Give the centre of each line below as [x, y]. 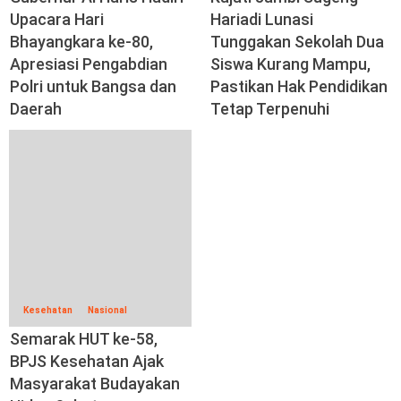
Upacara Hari [57, 19]
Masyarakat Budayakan [95, 383]
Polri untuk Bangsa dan [93, 86]
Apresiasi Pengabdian [89, 64]
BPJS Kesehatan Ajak [87, 361]
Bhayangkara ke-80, [81, 41]
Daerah [36, 108]
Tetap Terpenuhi [270, 108]
